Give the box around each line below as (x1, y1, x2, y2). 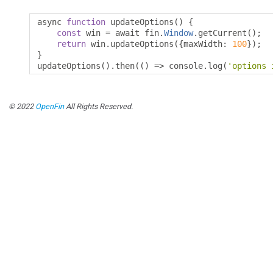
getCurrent (198, 28, 247, 38)
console (164, 61, 203, 71)
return (57, 39, 86, 49)
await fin (110, 28, 159, 38)
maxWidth (183, 39, 222, 49)
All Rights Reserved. (64, 102, 133, 112)
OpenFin (35, 102, 64, 112)
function (66, 17, 105, 27)
